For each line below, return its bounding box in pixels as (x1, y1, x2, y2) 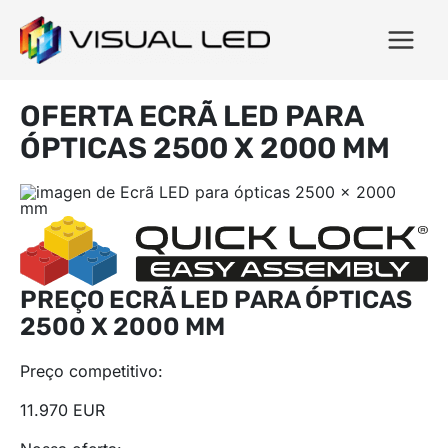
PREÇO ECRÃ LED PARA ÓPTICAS (20, 285, 412, 315)
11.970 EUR (20, 400, 105, 421)
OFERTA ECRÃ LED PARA (20, 99, 364, 134)
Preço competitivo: (20, 361, 163, 382)
